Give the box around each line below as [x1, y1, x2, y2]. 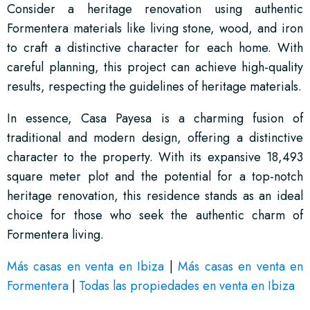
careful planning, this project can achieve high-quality [7, 57, 303, 76]
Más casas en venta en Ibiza [7, 257, 165, 275]
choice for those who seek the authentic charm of [7, 206, 303, 224]
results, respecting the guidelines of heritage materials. [7, 77, 302, 95]
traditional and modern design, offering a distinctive [7, 128, 303, 147]
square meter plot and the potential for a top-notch [7, 167, 303, 185]
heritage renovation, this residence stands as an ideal [7, 186, 303, 205]
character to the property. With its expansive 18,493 [7, 147, 303, 166]
